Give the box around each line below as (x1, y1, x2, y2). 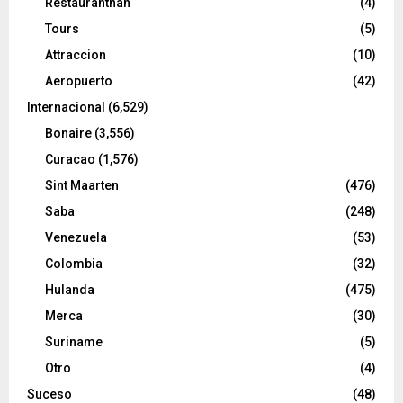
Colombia (45, 255, 103, 271)
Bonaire (45, 125, 92, 140)
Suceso (27, 386, 72, 401)
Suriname (45, 334, 103, 349)
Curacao (45, 151, 95, 166)
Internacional (27, 99, 105, 114)
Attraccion (45, 47, 106, 62)
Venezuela (45, 229, 107, 245)
